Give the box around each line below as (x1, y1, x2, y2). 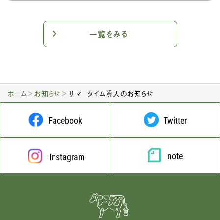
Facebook (48, 114, 82, 126)
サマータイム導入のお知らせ (68, 88, 154, 98)
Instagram (49, 151, 85, 163)
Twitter (163, 114, 187, 126)
